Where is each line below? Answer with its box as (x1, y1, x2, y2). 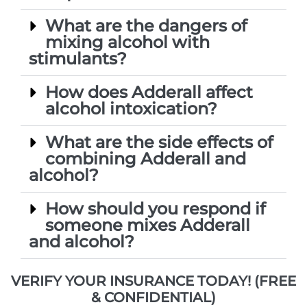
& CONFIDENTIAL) (91, 288, 216, 306)
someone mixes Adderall (45, 214, 250, 235)
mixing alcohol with (45, 32, 210, 52)
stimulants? (29, 48, 127, 69)
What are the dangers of (45, 15, 247, 36)
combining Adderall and (45, 148, 246, 169)
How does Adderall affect (45, 82, 253, 102)
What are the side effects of (45, 132, 273, 152)
